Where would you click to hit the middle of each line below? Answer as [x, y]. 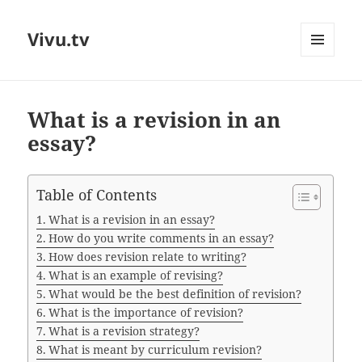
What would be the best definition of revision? [175, 294]
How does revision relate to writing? [148, 257]
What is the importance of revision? [146, 313]
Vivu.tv [59, 39]
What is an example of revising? [136, 276]
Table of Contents [97, 195]
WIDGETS [324, 90]
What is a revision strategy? [124, 331]
